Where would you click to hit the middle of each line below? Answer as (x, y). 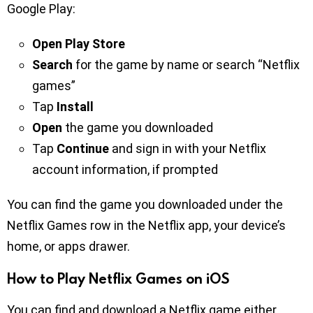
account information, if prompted (125, 169)
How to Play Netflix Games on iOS (118, 278)
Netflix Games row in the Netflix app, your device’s (146, 225)
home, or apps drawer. (70, 246)
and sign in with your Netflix (188, 148)
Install (75, 106)
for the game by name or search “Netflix (186, 64)
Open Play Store (79, 43)
